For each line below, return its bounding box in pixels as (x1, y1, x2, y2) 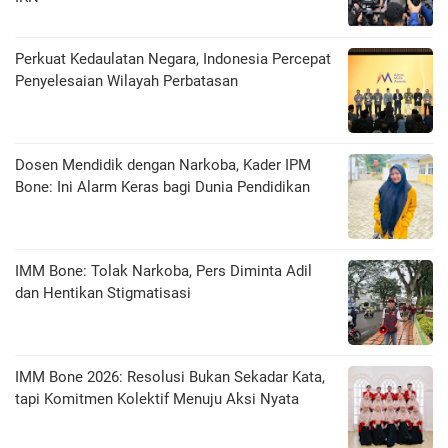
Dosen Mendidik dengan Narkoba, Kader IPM (15, 156, 311, 175)
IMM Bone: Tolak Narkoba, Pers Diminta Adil (15, 262, 312, 281)
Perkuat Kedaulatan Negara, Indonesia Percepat (15, 50, 331, 69)
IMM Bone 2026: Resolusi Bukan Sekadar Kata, (15, 368, 325, 387)
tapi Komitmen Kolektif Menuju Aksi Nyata (15, 390, 299, 409)
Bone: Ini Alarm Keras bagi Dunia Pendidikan (15, 178, 310, 197)
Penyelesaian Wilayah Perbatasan (15, 72, 238, 91)
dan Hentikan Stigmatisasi (15, 284, 191, 303)
